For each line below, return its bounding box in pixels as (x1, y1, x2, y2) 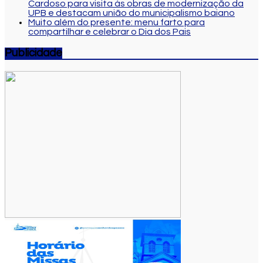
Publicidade (5, 48, 62, 59)
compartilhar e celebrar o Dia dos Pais (28, 27, 191, 37)
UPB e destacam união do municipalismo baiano (28, 8, 235, 18)
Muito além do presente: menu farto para (28, 18, 205, 28)
